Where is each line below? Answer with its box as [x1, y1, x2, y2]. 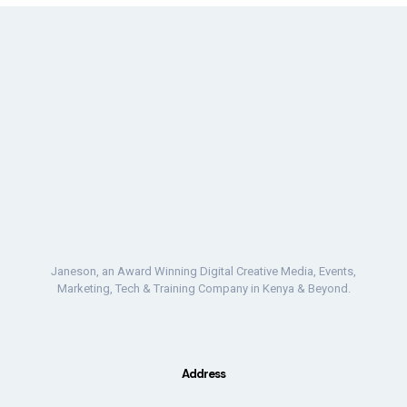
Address [182, 366, 225, 382]
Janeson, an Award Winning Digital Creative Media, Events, [51, 264, 356, 278]
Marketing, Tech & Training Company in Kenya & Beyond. [56, 282, 351, 295]
